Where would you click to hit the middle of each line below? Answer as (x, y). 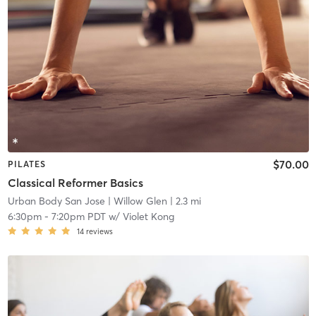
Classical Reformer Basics (75, 182)
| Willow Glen (136, 201)
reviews (99, 231)
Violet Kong (148, 216)
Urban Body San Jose (56, 201)
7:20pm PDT (78, 216)
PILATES (26, 164)
